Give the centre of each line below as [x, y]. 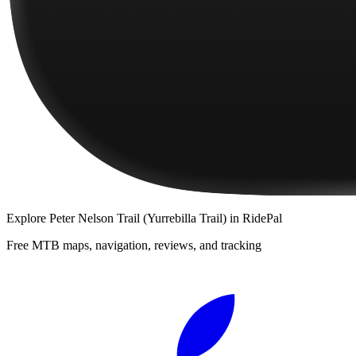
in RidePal [254, 218]
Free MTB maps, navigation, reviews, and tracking [134, 245]
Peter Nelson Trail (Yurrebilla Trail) [138, 218]
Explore [28, 218]
